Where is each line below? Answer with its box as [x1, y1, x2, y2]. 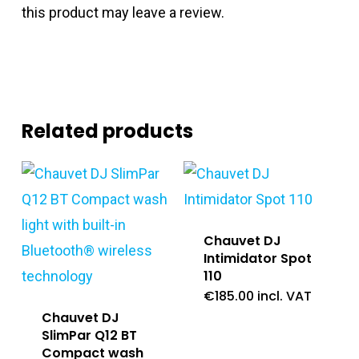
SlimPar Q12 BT [41, 326, 137, 345]
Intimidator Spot [203, 249, 312, 268]
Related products [21, 118, 193, 145]
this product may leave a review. [21, 4, 224, 22]
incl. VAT [256, 287, 312, 306]
